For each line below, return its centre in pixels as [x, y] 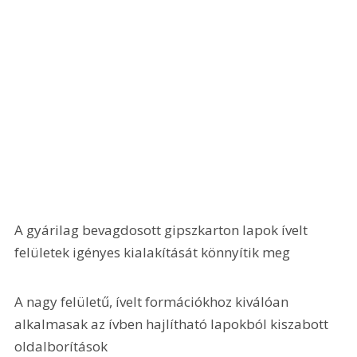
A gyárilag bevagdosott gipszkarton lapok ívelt [163, 230]
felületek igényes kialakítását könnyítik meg [153, 253]
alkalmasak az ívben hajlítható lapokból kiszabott [173, 324]
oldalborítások [61, 346]
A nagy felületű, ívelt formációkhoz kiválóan [153, 301]
